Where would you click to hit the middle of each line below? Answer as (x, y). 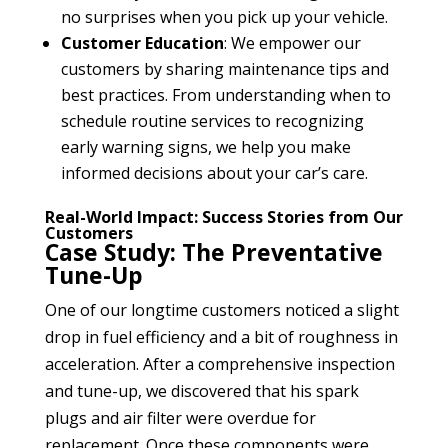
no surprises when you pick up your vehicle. (224, 16)
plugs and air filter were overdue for (180, 417)
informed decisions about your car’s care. (214, 172)
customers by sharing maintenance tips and (224, 68)
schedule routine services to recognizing (212, 120)
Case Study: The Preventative (213, 251)
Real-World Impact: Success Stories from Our (223, 216)
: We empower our (292, 42)
